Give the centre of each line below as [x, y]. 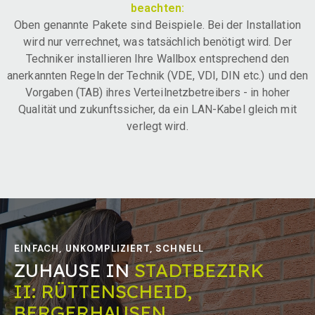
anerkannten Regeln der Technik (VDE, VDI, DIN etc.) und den [158, 75]
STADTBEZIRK [199, 270]
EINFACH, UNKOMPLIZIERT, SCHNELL [109, 248]
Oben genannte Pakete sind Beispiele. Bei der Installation [157, 25]
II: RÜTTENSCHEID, [103, 291]
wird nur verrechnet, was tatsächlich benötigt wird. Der [157, 41]
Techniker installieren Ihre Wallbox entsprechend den [157, 58]
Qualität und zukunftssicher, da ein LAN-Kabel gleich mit [157, 109]
